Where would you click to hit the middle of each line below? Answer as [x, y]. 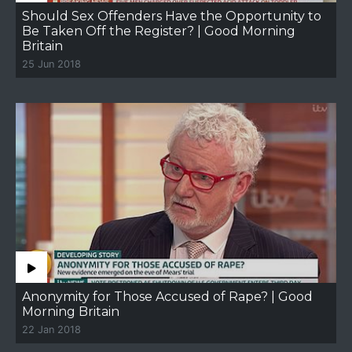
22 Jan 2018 [51, 330]
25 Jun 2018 [51, 64]
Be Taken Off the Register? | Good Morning [159, 31]
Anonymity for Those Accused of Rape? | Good [167, 297]
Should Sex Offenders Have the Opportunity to [172, 16]
